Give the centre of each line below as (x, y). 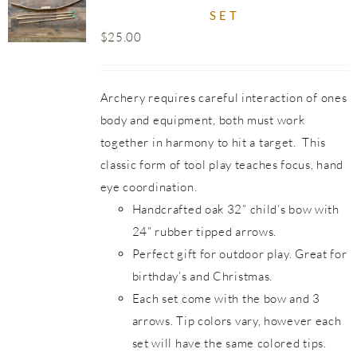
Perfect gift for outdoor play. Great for (239, 254)
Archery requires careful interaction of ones (224, 98)
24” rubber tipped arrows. (204, 231)
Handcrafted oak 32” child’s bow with (235, 209)
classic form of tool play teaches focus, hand (222, 165)
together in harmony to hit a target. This (213, 142)
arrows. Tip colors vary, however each (237, 321)
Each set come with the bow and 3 (226, 298)
